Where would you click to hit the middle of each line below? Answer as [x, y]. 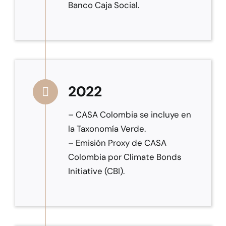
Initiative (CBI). [96, 171]
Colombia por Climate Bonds [124, 157]
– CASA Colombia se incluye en [129, 115]
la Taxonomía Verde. [107, 129]
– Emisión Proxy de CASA [117, 143]
